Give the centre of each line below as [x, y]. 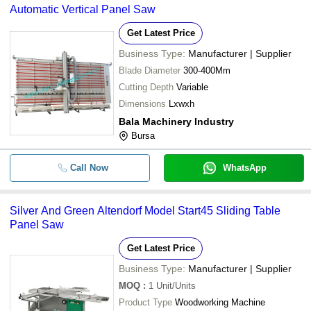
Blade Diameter [150, 70]
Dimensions [142, 103]
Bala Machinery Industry [176, 121]
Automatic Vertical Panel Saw [83, 9]
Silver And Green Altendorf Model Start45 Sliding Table [145, 210]
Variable [192, 87]
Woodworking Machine [220, 302]
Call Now [89, 167]
